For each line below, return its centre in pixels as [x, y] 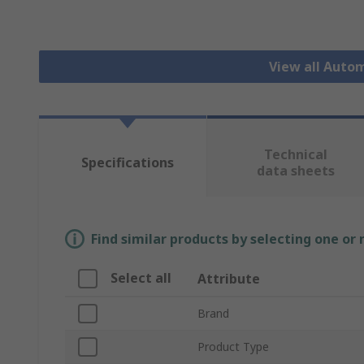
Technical [295, 155]
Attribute [229, 279]
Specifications [127, 163]
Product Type [233, 347]
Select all [141, 278]
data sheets [295, 171]
